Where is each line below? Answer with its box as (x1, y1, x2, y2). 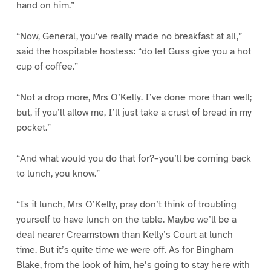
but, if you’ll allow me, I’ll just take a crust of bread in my (16, 106, 252, 119)
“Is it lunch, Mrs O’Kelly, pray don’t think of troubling (16, 198, 237, 211)
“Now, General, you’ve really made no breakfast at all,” (16, 30, 242, 43)
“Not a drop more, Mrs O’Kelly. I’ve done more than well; (16, 91, 252, 104)
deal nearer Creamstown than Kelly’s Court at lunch (16, 228, 233, 241)
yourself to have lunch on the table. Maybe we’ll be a (16, 213, 237, 226)
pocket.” (16, 122, 51, 134)
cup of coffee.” (16, 60, 78, 73)
